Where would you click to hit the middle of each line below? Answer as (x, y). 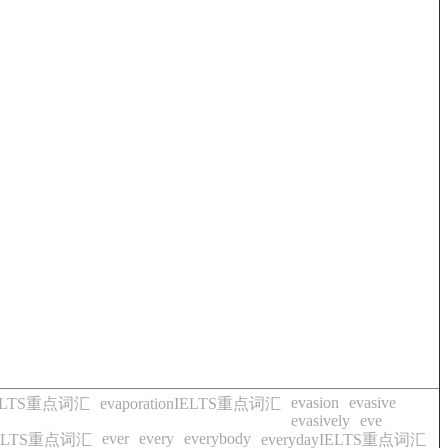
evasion (315, 402)
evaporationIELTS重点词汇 (190, 403)
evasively (320, 420)
